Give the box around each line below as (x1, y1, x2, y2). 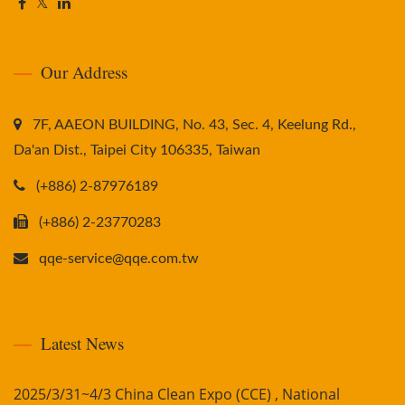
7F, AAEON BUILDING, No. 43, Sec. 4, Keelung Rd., (33, 118, 356, 133)
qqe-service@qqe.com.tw (39, 251, 199, 267)
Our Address (41, 61, 127, 84)
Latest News (41, 332, 124, 355)
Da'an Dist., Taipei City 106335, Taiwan (14, 143, 260, 158)
